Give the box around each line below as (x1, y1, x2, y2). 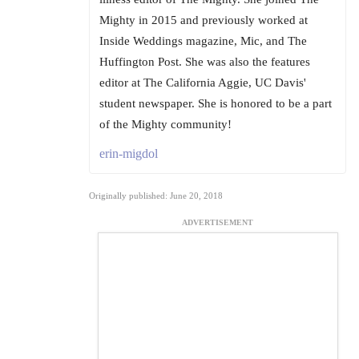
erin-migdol (99, 147, 158, 161)
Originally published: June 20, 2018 (89, 191, 223, 201)
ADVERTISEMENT (182, 218, 253, 228)
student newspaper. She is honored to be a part (99, 97, 332, 111)
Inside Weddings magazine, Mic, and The (99, 34, 307, 48)
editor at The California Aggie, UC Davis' (99, 76, 306, 90)
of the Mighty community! (99, 118, 232, 131)
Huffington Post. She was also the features (99, 55, 310, 69)
